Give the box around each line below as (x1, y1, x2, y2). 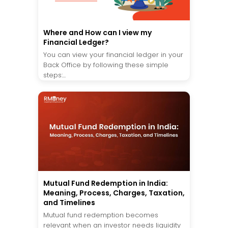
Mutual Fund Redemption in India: (43, 178, 168, 188)
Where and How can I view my (43, 27, 152, 38)
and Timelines (43, 197, 95, 208)
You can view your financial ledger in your (43, 49, 183, 60)
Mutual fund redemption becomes (43, 210, 158, 220)
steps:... (43, 70, 66, 80)
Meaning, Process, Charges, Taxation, (43, 187, 185, 198)
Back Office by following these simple (43, 60, 168, 70)
